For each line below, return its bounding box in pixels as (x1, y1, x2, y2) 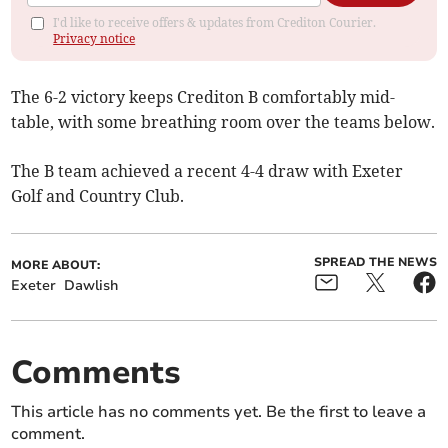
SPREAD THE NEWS (313, 254, 437, 271)
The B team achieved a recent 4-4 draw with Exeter (11, 161, 404, 182)
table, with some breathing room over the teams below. (11, 112, 436, 133)
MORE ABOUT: (11, 257, 101, 274)
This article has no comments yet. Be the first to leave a (11, 401, 427, 424)
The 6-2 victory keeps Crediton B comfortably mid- (11, 87, 396, 108)
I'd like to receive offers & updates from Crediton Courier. (53, 15, 377, 31)
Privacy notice (53, 31, 136, 47)
